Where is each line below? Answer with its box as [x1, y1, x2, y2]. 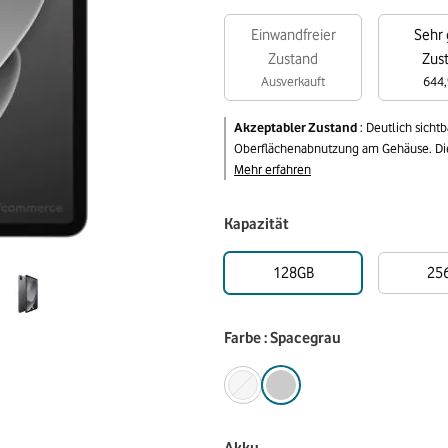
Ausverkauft [261, 73, 325, 89]
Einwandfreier [250, 26, 336, 44]
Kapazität [224, 215, 289, 233]
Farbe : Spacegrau [224, 329, 341, 347]
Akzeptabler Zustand [234, 119, 357, 135]
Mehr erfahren [234, 161, 311, 177]
